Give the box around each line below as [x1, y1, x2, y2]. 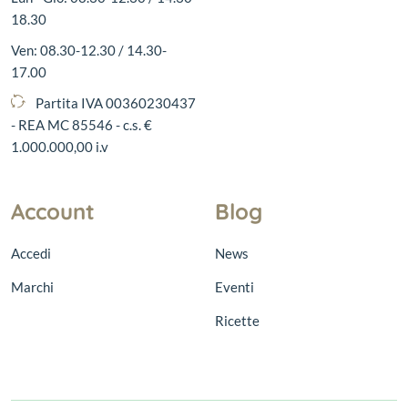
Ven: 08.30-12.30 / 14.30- [11, 42, 167, 58]
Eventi [215, 279, 254, 295]
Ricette [215, 312, 260, 329]
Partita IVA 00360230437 [36, 95, 196, 111]
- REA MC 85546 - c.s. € [11, 117, 152, 133]
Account [11, 198, 95, 225]
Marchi [11, 279, 54, 295]
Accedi [11, 245, 51, 261]
